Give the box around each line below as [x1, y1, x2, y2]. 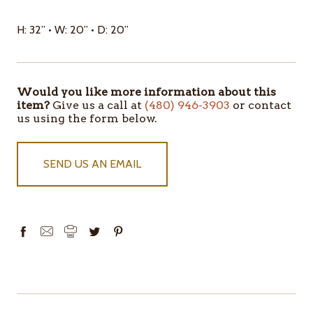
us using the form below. [17, 111, 157, 125]
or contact [230, 98, 291, 112]
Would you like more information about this [17, 85, 276, 99]
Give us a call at [50, 98, 145, 112]
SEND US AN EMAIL [43, 156, 141, 170]
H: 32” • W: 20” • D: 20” [17, 22, 129, 36]
